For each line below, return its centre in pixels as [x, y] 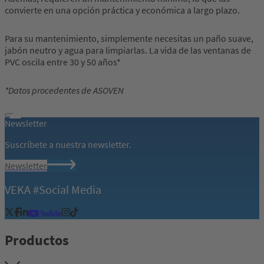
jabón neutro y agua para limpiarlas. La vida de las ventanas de [128, 50]
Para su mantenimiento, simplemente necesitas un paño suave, [129, 39]
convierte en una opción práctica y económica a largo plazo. [122, 10]
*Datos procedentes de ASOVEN [64, 90]
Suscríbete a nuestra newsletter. [68, 145]
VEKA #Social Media [53, 189]
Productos [37, 240]
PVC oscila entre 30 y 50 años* [63, 62]
